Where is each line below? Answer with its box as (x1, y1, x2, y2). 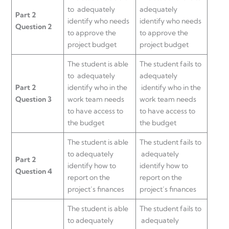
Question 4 (15, 166, 52, 176)
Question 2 (15, 21, 52, 31)
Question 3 (15, 94, 52, 104)
